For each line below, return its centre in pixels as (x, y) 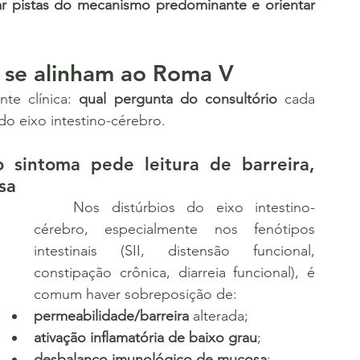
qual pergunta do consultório (178, 99)
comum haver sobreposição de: (135, 294)
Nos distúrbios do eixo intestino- (54, 207)
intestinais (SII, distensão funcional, (174, 251)
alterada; (219, 316)
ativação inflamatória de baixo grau (145, 337)
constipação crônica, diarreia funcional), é (174, 272)
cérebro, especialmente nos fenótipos (174, 229)
